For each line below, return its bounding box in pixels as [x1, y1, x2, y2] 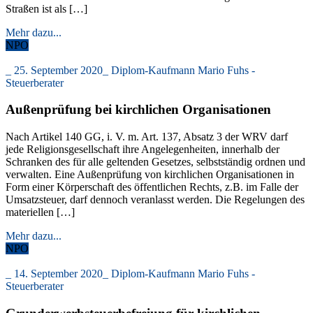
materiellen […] [6, 205, 75, 218]
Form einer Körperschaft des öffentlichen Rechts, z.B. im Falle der [6, 180, 298, 193]
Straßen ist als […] [6, 2, 87, 15]
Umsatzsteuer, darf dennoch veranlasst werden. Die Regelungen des [6, 193, 305, 205]
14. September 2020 [14, 267, 103, 279]
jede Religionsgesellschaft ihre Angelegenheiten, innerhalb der [6, 143, 279, 155]
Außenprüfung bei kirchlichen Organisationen [6, 102, 271, 117]
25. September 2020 [14, 64, 103, 76]
